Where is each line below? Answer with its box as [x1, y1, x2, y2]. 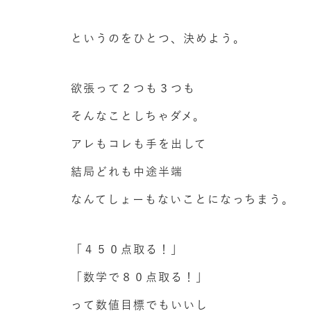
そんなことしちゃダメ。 [71, 110, 205, 122]
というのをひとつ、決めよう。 [71, 33, 246, 44]
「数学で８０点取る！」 [71, 271, 208, 283]
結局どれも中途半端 [71, 166, 183, 178]
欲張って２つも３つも [71, 83, 196, 94]
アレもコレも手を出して [71, 138, 207, 150]
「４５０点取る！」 [71, 244, 183, 255]
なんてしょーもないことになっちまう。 [71, 194, 294, 205]
